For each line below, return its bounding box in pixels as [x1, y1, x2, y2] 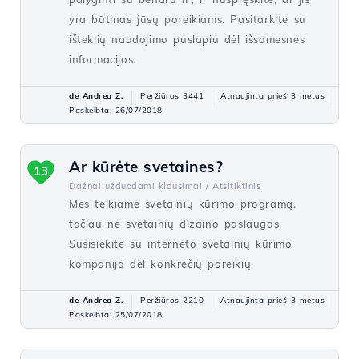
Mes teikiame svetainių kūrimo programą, [69, 197, 296, 210]
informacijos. [69, 53, 136, 66]
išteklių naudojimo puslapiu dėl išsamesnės [69, 33, 305, 46]
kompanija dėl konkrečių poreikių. [69, 257, 254, 270]
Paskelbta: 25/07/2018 [69, 309, 163, 320]
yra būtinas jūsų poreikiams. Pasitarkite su [69, 13, 306, 26]
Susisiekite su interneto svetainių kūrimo [69, 237, 292, 250]
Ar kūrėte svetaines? [69, 157, 223, 176]
